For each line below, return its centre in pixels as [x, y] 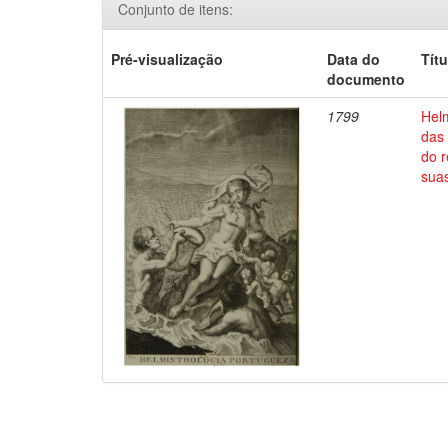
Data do [354, 59]
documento [366, 79]
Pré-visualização [167, 59]
